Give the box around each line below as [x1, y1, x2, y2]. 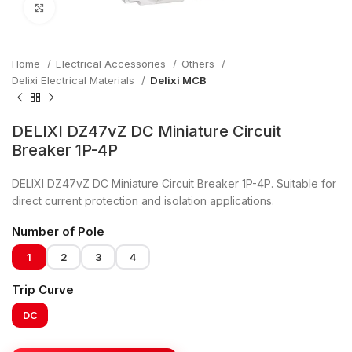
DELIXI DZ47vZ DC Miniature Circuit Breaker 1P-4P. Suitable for [12, 177, 336, 190]
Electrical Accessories [56, 57, 169, 70]
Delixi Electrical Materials [12, 74, 137, 86]
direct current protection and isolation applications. [12, 194, 274, 207]
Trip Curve [12, 282, 74, 297]
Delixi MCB [150, 74, 207, 86]
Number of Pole [12, 224, 104, 239]
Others [181, 57, 218, 70]
